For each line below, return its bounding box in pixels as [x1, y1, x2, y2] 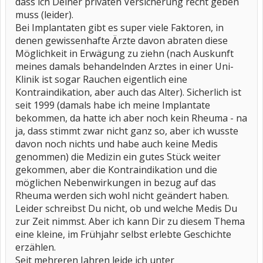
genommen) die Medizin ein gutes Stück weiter [15, 150, 221, 163]
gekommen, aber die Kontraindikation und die [15, 163, 217, 176]
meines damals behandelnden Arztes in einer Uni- [15, 60, 234, 73]
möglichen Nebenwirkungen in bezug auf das [15, 176, 216, 189]
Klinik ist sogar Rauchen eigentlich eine [15, 73, 187, 86]
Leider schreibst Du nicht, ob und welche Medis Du [15, 202, 237, 215]
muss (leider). [15, 8, 73, 21]
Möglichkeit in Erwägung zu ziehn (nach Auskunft [15, 47, 234, 60]
